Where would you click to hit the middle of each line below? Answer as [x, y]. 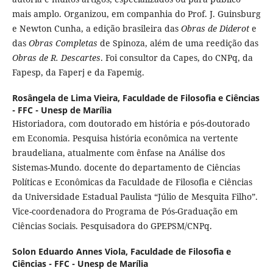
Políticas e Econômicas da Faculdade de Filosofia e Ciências [132, 182]
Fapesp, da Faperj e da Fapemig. [78, 73]
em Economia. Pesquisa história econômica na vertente [125, 138]
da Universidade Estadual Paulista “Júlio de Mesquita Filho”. [135, 197]
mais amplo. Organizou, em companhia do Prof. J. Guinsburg [136, 14]
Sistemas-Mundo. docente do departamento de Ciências [126, 168]
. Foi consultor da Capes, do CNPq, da [176, 58]
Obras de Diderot [215, 29]
